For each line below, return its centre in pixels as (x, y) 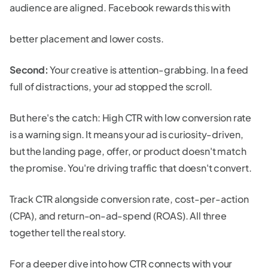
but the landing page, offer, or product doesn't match (128, 151)
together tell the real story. (68, 232)
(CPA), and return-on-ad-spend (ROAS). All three (118, 215)
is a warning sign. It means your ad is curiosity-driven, (127, 134)
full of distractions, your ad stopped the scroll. (111, 86)
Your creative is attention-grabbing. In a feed (149, 69)
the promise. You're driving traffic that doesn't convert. (131, 167)
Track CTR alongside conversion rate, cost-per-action (129, 199)
